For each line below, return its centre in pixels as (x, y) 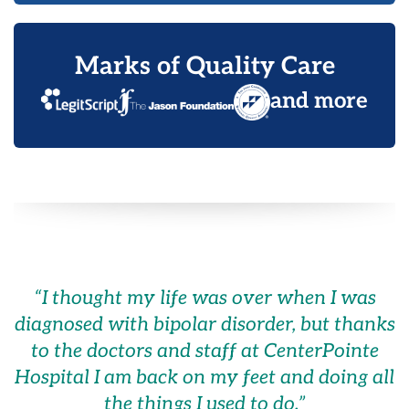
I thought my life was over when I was (209, 298)
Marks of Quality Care (204, 66)
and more (320, 100)
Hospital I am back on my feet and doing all (204, 377)
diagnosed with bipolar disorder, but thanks (204, 324)
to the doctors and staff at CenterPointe (204, 351)
